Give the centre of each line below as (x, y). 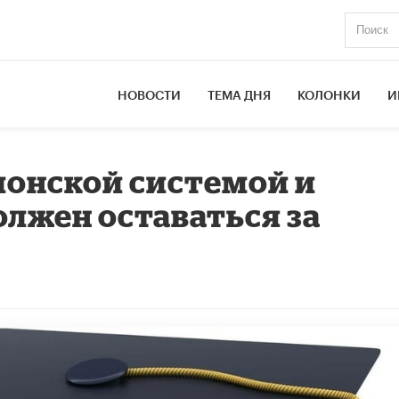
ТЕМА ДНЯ (240, 96)
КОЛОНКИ (330, 96)
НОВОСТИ (150, 96)
